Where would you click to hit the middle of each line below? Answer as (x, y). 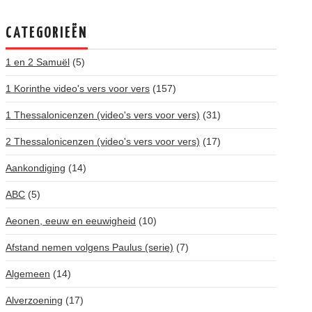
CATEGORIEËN (47, 33)
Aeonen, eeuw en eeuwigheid (71, 221)
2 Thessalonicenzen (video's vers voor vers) (103, 141)
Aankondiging (36, 168)
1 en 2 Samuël (38, 62)
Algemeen (28, 274)
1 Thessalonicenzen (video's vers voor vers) (103, 115)
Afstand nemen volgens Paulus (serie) (89, 247)
